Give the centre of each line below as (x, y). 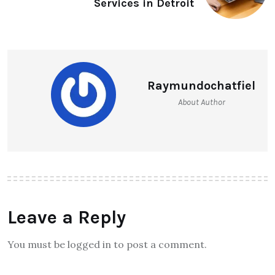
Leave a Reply (67, 218)
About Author (201, 103)
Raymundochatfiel (201, 86)
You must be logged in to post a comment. (107, 245)
